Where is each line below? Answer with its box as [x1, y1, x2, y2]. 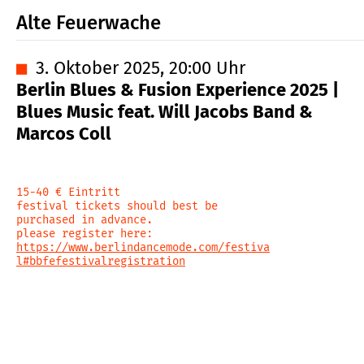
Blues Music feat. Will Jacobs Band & [16, 101, 313, 123]
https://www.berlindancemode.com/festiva [16, 240, 270, 255]
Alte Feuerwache [16, 11, 161, 34]
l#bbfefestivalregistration [16, 254, 185, 269]
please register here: [16, 227, 153, 241]
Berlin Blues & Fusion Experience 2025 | [16, 79, 339, 102]
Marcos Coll [16, 123, 111, 145]
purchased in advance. [16, 213, 153, 227]
